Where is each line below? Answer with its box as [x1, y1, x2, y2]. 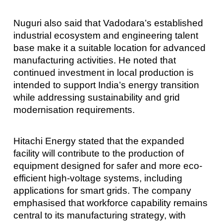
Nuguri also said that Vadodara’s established [13, 18, 203, 29]
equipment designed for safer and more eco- [13, 161, 202, 171]
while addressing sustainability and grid [13, 92, 180, 103]
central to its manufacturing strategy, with [13, 210, 186, 221]
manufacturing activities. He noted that [13, 55, 176, 66]
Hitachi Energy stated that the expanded [13, 136, 184, 147]
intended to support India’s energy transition [13, 80, 199, 91]
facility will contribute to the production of [13, 148, 184, 159]
